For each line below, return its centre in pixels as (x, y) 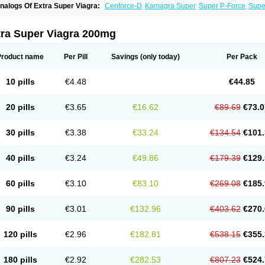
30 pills (20, 132)
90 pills (20, 209)
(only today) (159, 57)
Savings (125, 57)
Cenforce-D (123, 6)
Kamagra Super (170, 6)
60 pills (20, 183)
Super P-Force (222, 6)
